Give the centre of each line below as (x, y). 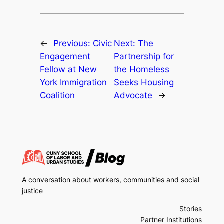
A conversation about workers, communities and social (110, 179)
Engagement (65, 57)
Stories (191, 208)
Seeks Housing (144, 83)
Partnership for (144, 57)
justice (32, 190)
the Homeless (141, 70)
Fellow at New (68, 70)
